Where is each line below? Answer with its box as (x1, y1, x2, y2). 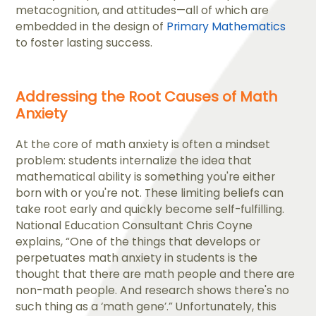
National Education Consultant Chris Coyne (16, 218, 253, 233)
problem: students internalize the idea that (16, 153, 253, 169)
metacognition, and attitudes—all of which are (16, 3, 269, 18)
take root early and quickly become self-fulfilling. (16, 202, 285, 217)
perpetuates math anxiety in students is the (16, 250, 258, 266)
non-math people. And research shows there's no (16, 283, 290, 298)
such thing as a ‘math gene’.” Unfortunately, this (16, 299, 277, 315)
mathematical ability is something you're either (16, 169, 276, 185)
